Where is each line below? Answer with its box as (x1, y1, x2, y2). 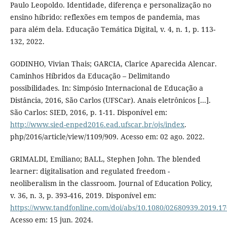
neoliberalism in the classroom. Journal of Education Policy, (10, 178, 212, 188)
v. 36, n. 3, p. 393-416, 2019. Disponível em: (10, 191, 156, 201)
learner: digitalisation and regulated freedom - (10, 166, 170, 176)
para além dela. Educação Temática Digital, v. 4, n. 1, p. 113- (10, 24, 215, 34)
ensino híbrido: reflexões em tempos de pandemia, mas (10, 12, 200, 22)
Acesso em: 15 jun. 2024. (10, 215, 93, 225)
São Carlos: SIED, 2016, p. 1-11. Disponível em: (10, 107, 167, 118)
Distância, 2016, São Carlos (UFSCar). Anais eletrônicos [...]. (10, 95, 211, 105)
